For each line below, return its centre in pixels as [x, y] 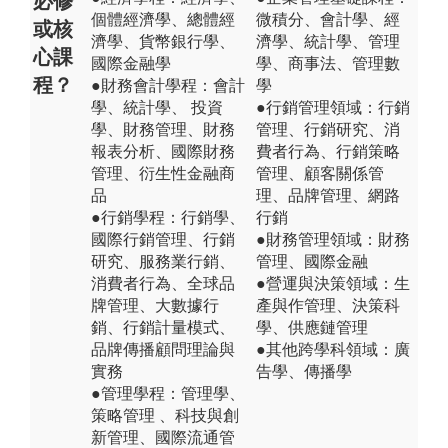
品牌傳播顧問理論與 [163, 349]
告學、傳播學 [304, 371]
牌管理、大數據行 [155, 305]
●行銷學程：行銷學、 [168, 217]
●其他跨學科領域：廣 [333, 349]
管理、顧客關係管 [320, 173]
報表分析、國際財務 [163, 151]
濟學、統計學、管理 [328, 41]
